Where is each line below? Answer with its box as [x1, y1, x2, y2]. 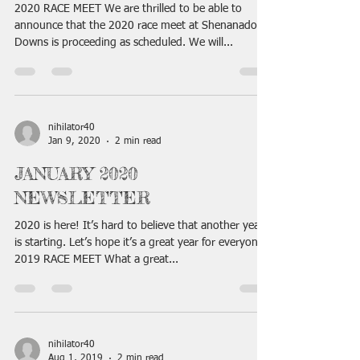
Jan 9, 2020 [48, 136, 100, 146]
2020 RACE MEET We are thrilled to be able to [14, 3, 242, 14]
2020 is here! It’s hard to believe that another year [14, 220, 264, 231]
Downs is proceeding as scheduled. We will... [14, 37, 233, 48]
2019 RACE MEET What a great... [14, 254, 178, 265]
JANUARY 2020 [14, 162, 138, 184]
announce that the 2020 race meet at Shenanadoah [14, 20, 269, 31]
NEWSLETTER [14, 186, 150, 208]
